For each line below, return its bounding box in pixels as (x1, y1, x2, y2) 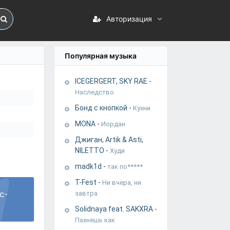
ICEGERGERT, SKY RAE (75, 77, 149, 85)
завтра (75, 189, 98, 197)
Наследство (75, 88, 114, 96)
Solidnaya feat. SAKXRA (75, 205, 155, 213)
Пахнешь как (75, 216, 115, 224)
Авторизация (106, 14, 152, 23)
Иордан (101, 120, 125, 128)
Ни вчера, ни (102, 179, 141, 186)
